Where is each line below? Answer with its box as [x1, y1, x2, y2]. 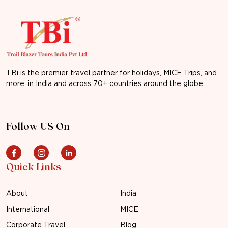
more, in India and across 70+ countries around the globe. [6, 79, 205, 88]
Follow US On [6, 122, 70, 132]
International [6, 205, 49, 214]
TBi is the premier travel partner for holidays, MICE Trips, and [6, 69, 217, 77]
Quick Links [6, 163, 61, 173]
